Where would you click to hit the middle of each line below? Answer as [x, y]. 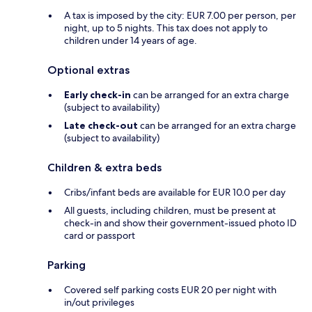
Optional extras [88, 70]
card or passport [100, 236]
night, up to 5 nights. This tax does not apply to [166, 28]
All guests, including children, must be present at [170, 211]
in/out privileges [99, 303]
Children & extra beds [104, 168]
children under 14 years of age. [131, 41]
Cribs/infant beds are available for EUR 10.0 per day [175, 193]
